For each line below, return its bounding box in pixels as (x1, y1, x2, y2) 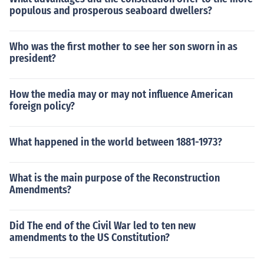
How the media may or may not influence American (9, 88, 233, 101)
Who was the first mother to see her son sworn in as (9, 40, 237, 53)
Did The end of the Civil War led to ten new (9, 219, 196, 232)
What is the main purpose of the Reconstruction (9, 171, 220, 184)
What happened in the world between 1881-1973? (9, 136, 222, 148)
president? (9, 52, 56, 65)
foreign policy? (9, 100, 75, 113)
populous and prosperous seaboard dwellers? (9, 4, 212, 17)
